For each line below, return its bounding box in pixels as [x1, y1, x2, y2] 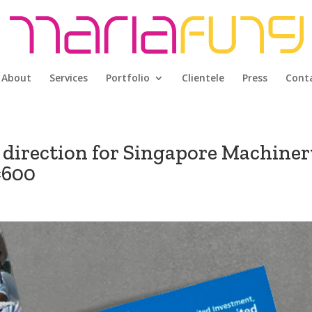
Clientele [182, 71, 224, 84]
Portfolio [106, 71, 150, 84]
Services [49, 71, 88, 84]
